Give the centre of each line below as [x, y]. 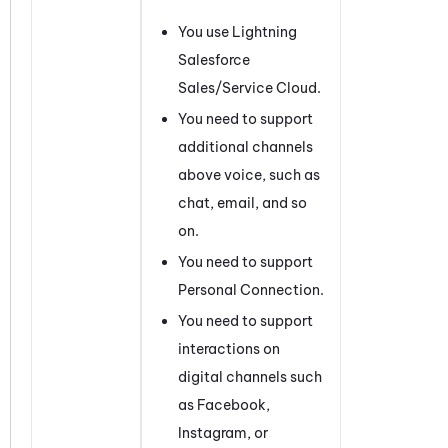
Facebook [231, 404]
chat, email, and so [242, 202]
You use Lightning [237, 31]
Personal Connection [249, 289]
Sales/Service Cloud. [249, 87]
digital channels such [250, 376]
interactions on [229, 348]
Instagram [212, 432]
